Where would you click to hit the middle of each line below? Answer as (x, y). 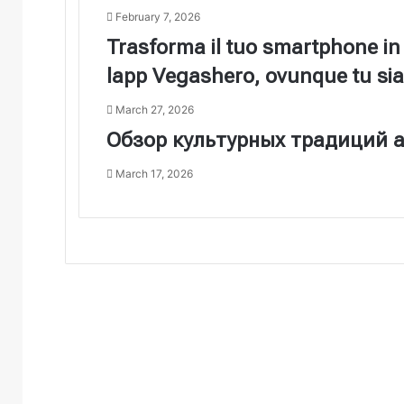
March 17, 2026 (154, 173)
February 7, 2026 (158, 16)
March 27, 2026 (155, 109)
